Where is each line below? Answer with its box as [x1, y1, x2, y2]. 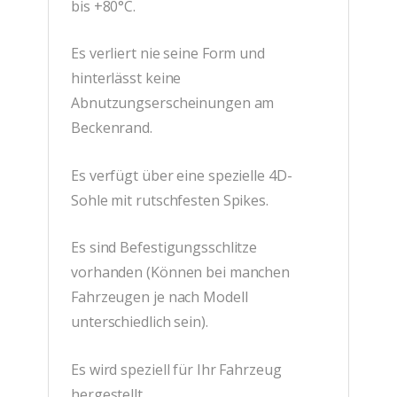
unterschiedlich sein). [71, 312, 208, 332]
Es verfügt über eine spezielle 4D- [71, 165, 292, 185]
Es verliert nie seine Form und [71, 43, 265, 64]
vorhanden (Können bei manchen [71, 262, 291, 283]
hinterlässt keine [71, 68, 182, 89]
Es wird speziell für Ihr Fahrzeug [71, 359, 282, 379]
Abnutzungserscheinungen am [71, 93, 275, 113]
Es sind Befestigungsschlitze [71, 237, 258, 258]
